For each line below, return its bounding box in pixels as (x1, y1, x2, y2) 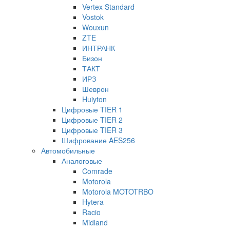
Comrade (82, 165, 112, 176)
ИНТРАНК (82, 42, 115, 53)
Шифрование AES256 (62, 135, 135, 145)
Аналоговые (62, 155, 102, 166)
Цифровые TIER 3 (62, 124, 123, 135)
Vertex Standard (82, 1, 135, 12)
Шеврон (82, 83, 109, 94)
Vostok (82, 11, 104, 22)
